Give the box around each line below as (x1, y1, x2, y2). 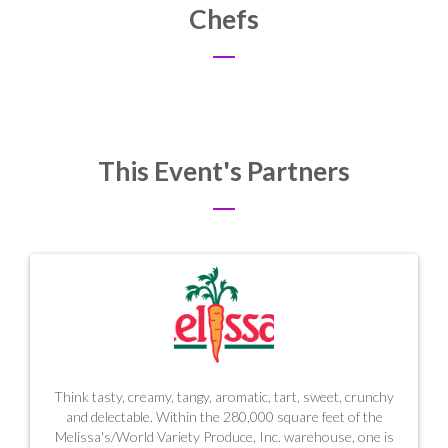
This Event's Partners (98, 155, 350, 187)
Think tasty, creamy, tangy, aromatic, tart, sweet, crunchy (54, 388, 394, 405)
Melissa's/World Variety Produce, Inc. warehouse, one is (54, 428, 394, 445)
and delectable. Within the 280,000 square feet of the (65, 408, 383, 425)
